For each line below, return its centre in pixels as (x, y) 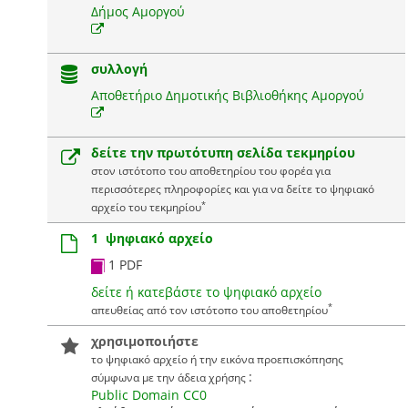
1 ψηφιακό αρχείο (152, 238)
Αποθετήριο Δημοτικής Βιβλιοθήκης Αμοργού (227, 95)
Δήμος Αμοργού (138, 11)
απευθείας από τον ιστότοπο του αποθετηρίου (209, 309)
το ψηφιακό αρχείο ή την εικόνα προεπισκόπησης (217, 358)
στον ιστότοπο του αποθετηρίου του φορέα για (210, 170)
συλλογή (119, 69)
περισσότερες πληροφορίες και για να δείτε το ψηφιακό (232, 189)
